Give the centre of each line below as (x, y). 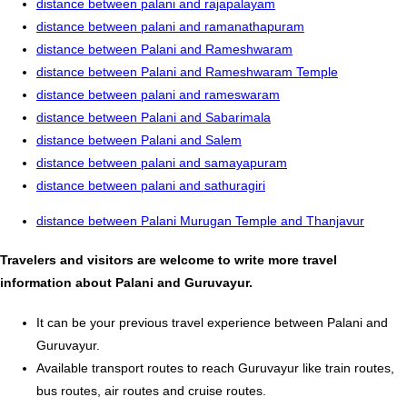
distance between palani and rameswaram (158, 94)
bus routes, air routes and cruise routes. (151, 390)
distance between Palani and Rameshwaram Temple (187, 71)
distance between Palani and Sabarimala (154, 117)
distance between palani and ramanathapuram (170, 26)
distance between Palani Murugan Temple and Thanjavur (200, 220)
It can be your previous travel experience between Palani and (212, 322)
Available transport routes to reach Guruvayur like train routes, (215, 367)
